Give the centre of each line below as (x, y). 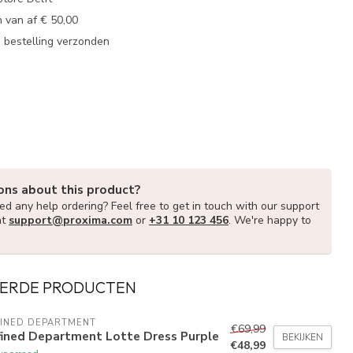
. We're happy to (270, 220)
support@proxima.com (71, 220)
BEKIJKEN (303, 338)
